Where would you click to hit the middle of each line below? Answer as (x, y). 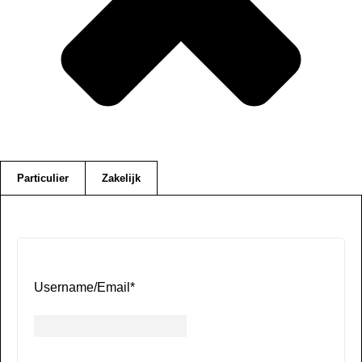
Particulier (43, 178)
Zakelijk (121, 178)
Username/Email (82, 287)
